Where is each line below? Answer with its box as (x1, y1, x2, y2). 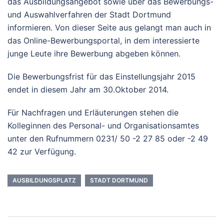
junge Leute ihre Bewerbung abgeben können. (7, 48, 180, 58)
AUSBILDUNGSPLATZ (12, 176, 76, 184)
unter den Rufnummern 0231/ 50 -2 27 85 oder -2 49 (7, 133, 208, 143)
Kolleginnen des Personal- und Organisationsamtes (7, 120, 199, 130)
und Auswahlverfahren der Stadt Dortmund (7, 9, 171, 19)
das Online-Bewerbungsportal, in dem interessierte (7, 35, 199, 45)
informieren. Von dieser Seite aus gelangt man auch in (7, 22, 211, 32)
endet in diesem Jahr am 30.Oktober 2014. (7, 84, 168, 94)
